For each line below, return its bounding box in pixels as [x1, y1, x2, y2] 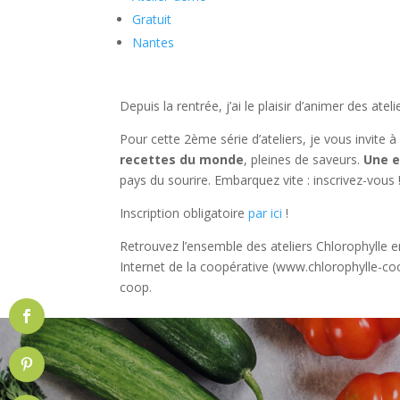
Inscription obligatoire [120, 204, 249, 221]
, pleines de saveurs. [244, 151, 364, 168]
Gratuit [132, 11, 172, 28]
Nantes [132, 34, 175, 51]
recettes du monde [120, 151, 245, 168]
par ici [248, 204, 287, 221]
